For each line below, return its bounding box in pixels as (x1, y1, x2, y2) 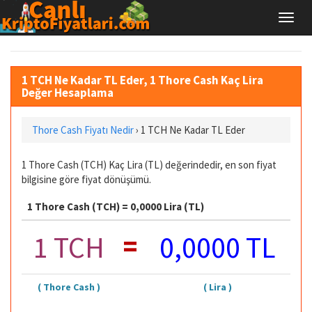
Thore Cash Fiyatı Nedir (32, 123, 134, 136)
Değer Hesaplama (22, 84, 114, 100)
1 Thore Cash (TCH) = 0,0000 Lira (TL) (27, 200, 204, 213)
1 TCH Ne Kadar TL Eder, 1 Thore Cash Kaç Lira (22, 72, 263, 88)
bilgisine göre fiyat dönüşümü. (22, 172, 151, 186)
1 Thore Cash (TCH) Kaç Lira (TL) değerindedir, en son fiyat (22, 157, 276, 171)
